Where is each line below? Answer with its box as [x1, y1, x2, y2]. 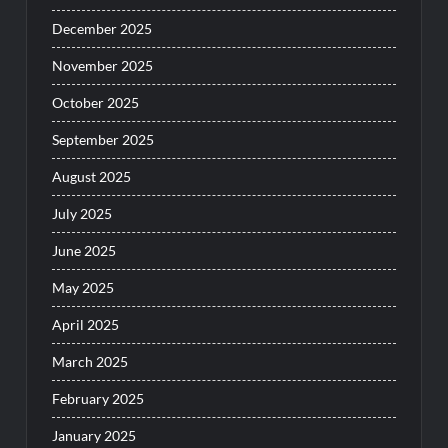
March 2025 [52, 353, 129, 371]
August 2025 [52, 168, 132, 186]
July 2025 [52, 205, 113, 223]
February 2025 [52, 390, 145, 408]
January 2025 [52, 427, 137, 445]
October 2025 [52, 94, 140, 112]
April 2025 [52, 316, 120, 334]
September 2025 [52, 131, 155, 149]
